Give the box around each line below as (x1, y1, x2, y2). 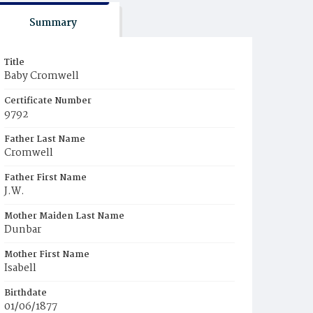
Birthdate (4, 286, 47, 300)
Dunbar (4, 221, 41, 238)
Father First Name (4, 170, 87, 185)
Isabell (4, 260, 36, 277)
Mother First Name (4, 247, 89, 262)
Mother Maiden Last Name (4, 209, 124, 224)
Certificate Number (4, 94, 92, 108)
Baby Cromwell (4, 68, 79, 85)
